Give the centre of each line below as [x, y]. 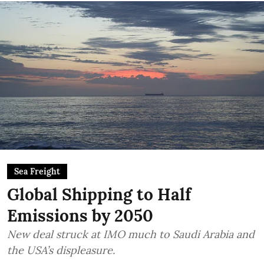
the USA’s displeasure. [61, 250]
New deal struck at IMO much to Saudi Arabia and [131, 234]
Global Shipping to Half [99, 194]
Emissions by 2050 [80, 215]
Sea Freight [37, 171]
